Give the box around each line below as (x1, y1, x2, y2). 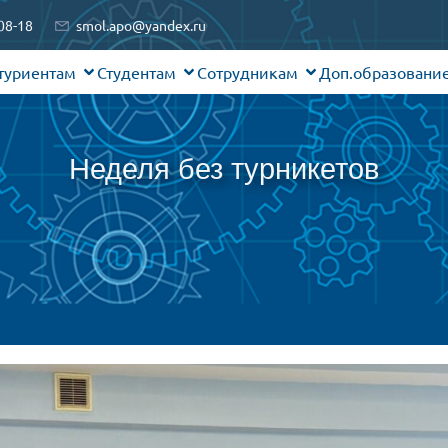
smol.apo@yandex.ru (76, 15, 206, 34)
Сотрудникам (197, 62, 298, 82)
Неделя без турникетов (69, 151, 379, 187)
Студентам (97, 62, 176, 82)
